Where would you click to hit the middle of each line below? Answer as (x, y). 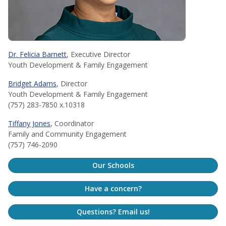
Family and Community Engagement (67, 134)
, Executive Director (98, 54)
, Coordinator (72, 123)
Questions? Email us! (113, 212)
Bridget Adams (32, 83)
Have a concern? (113, 189)
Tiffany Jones (29, 123)
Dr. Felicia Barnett (37, 54)
